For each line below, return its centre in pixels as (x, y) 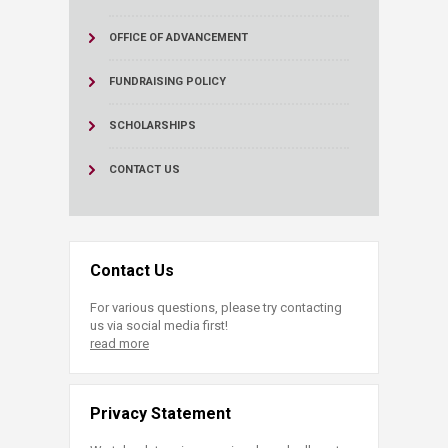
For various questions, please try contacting (216, 307)
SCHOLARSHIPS (152, 125)
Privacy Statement (160, 413)
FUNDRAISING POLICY (167, 81)
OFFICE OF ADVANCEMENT (178, 37)
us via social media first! (159, 325)
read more (119, 343)
